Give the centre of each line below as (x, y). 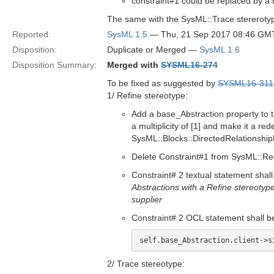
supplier (147, 199)
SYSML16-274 (189, 65)
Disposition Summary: (54, 65)
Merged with (134, 65)
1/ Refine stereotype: (147, 95)
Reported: (31, 34)
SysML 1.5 (127, 34)
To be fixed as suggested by (162, 83)
